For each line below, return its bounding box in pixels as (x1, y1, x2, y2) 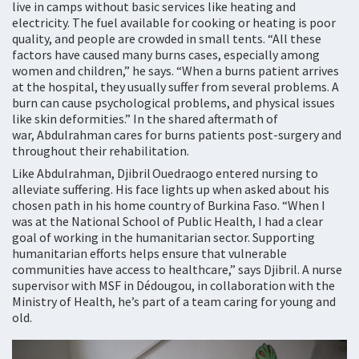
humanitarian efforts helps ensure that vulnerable (12, 245, 287, 261)
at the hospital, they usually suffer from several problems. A (12, 79, 339, 95)
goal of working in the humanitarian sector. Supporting (12, 229, 315, 245)
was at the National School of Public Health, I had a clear (12, 213, 323, 229)
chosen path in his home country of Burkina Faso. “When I (12, 197, 325, 213)
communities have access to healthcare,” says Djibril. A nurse (12, 261, 342, 277)
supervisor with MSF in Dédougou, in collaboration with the (12, 277, 335, 293)
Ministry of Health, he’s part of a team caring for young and (12, 293, 336, 309)
